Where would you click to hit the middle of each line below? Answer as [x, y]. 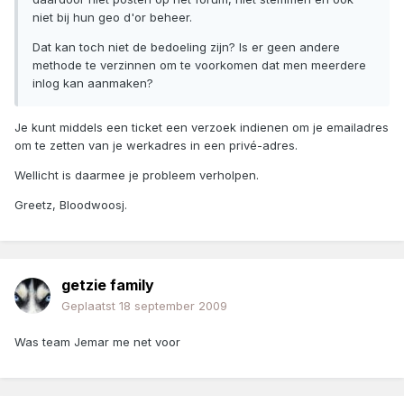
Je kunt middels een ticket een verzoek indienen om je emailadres [202, 128]
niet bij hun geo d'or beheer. [112, 18]
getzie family [108, 285]
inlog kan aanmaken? [93, 83]
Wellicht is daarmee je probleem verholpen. [137, 175]
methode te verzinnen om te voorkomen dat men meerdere [199, 65]
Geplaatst [90, 306]
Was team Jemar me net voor [97, 342]
